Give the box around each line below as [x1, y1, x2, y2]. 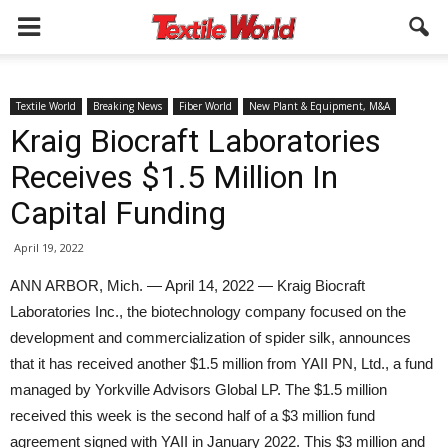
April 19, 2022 [14, 240, 84, 255]
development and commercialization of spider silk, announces [10, 329, 411, 346]
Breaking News [93, 99, 162, 113]
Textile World [16, 99, 76, 113]
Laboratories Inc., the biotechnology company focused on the [10, 303, 406, 320]
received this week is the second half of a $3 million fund [10, 407, 375, 424]
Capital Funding [10, 194, 226, 232]
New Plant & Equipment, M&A [249, 99, 390, 113]
